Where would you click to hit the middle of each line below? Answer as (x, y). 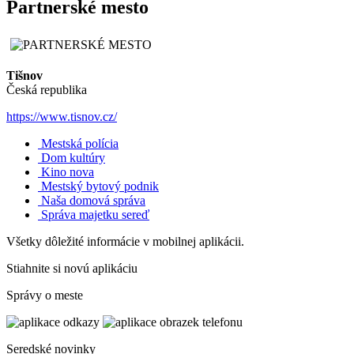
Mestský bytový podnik (100, 186)
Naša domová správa (93, 200)
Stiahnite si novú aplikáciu (72, 268)
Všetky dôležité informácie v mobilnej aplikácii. (125, 241)
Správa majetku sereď (95, 214)
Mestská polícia (80, 143)
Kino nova (68, 171)
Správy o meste (45, 295)
